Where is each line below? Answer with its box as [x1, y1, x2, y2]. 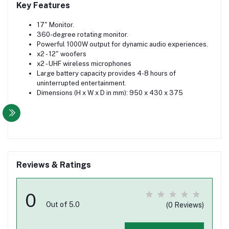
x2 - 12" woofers [37, 50, 86, 58]
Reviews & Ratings [16, 160, 91, 170]
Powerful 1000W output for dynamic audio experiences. [37, 40, 208, 49]
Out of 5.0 [46, 200, 80, 209]
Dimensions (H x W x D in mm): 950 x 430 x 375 [37, 89, 183, 97]
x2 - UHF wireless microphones [37, 60, 131, 68]
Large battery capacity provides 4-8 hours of [37, 70, 176, 78]
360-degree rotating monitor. [37, 31, 128, 39]
